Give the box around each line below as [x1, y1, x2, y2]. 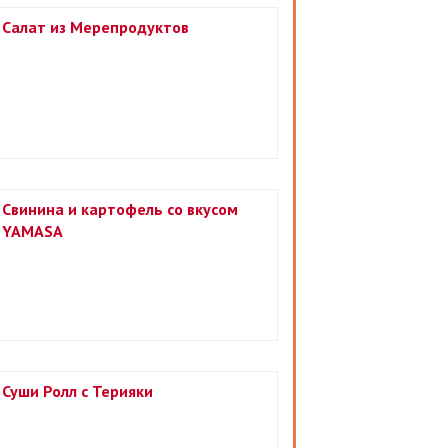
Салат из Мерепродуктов [2, 17, 189, 37]
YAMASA [2, 221, 63, 241]
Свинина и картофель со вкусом [2, 199, 238, 219]
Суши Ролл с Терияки [2, 381, 153, 401]
